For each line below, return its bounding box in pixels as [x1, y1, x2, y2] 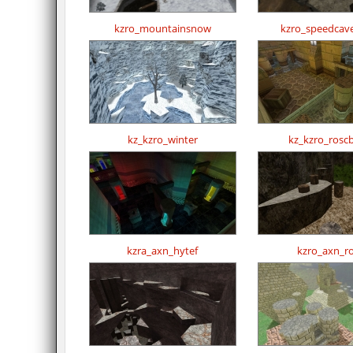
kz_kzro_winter [127, 132, 198, 147]
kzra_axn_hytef [127, 243, 198, 258]
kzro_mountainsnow [113, 21, 211, 36]
